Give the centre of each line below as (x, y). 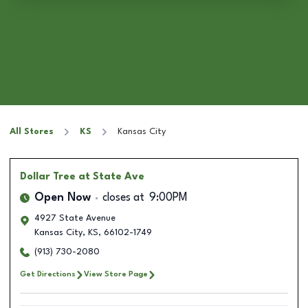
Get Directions (48, 274)
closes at (123, 198)
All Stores (32, 132)
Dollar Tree (48, 177)
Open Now (63, 198)
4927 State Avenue (75, 218)
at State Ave (111, 177)
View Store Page (116, 274)
